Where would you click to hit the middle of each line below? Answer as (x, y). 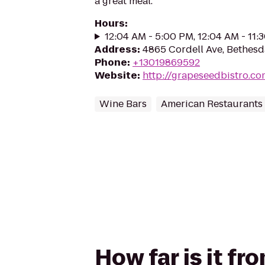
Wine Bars (123, 104)
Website (116, 75)
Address (116, 49)
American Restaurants (212, 104)
